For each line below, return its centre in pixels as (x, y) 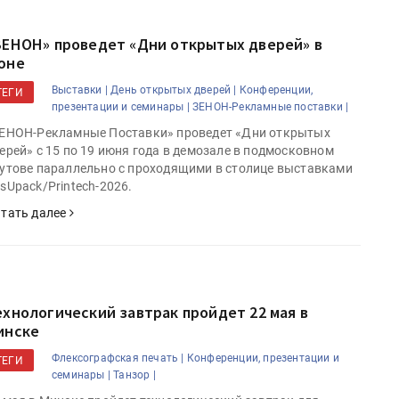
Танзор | (134, 375)
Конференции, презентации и (263, 358)
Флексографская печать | (118, 358)
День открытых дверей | (174, 90)
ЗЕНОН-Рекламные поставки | (271, 107)
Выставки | (80, 90)
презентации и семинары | (121, 107)
